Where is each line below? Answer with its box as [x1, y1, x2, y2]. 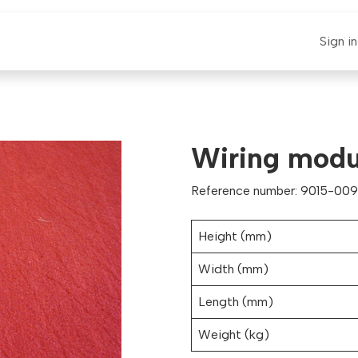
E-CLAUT [15, 34, 73, 50]
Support [201, 34, 248, 50]
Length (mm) [198, 294, 273, 310]
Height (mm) [198, 229, 272, 245]
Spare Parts [97, 34, 163, 50]
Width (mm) [198, 261, 268, 277]
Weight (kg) [198, 327, 269, 343]
